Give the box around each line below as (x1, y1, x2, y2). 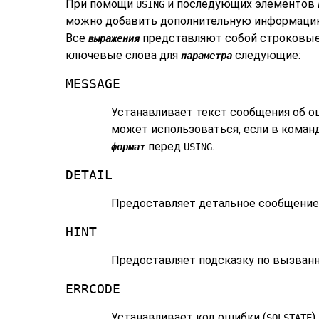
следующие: (232, 48, 300, 63)
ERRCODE (66, 282, 120, 297)
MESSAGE (66, 77, 120, 92)
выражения (88, 33, 140, 45)
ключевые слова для (66, 48, 181, 63)
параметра (181, 50, 232, 62)
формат (111, 141, 145, 153)
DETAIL (66, 168, 113, 183)
